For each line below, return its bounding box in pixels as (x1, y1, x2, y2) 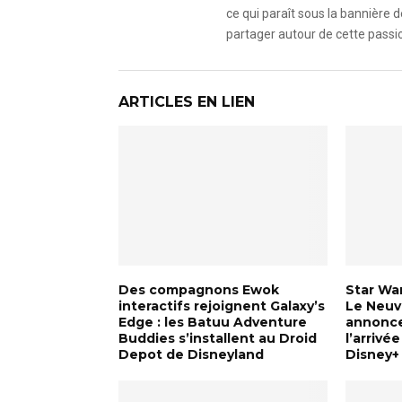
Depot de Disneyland (118, 345, 264, 363)
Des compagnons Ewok (118, 281, 279, 298)
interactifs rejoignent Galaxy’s (118, 297, 325, 314)
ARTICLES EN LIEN (118, 93, 255, 110)
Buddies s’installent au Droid (118, 329, 317, 346)
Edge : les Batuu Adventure (118, 313, 307, 330)
